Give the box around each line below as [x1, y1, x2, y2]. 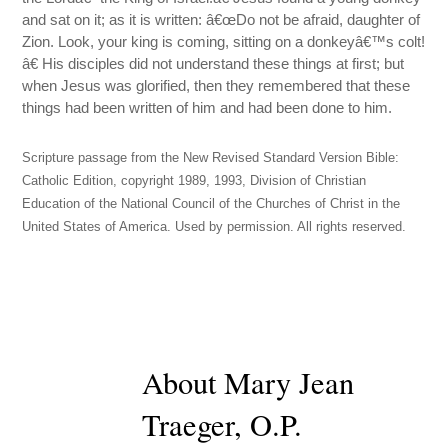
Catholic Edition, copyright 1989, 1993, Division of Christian [22, 174, 367, 189]
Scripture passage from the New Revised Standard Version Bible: [22, 151, 400, 166]
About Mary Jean [142, 362, 355, 404]
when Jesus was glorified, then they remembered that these [22, 77, 411, 95]
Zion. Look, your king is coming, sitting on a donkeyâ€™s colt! [22, 33, 426, 51]
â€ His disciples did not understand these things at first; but [22, 55, 405, 73]
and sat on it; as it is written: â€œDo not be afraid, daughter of [22, 11, 421, 29]
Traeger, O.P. [142, 404, 303, 446]
